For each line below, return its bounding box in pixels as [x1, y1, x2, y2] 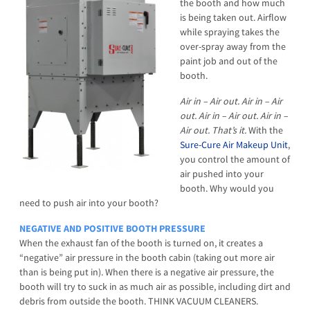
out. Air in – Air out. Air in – [180, 109, 288, 122]
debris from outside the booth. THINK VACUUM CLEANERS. [19, 294, 258, 307]
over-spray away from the [180, 39, 286, 53]
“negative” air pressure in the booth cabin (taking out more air [19, 250, 275, 264]
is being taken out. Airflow [180, 10, 286, 24]
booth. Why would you [180, 181, 274, 194]
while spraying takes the [180, 25, 280, 38]
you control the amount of [180, 152, 290, 165]
